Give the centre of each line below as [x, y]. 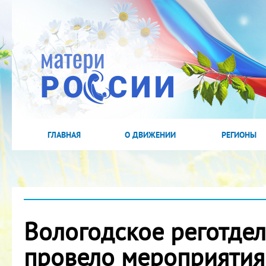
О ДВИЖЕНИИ [150, 135]
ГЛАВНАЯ [64, 135]
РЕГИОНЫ [239, 135]
